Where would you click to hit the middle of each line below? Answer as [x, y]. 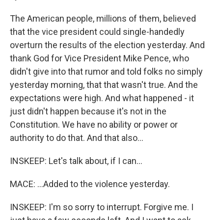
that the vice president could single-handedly [97, 32]
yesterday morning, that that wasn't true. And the [104, 85]
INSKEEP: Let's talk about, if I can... [76, 161]
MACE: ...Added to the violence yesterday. [90, 184]
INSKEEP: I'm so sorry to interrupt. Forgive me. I [102, 207]
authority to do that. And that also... [77, 138]
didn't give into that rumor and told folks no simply [106, 71]
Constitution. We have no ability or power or [94, 124]
